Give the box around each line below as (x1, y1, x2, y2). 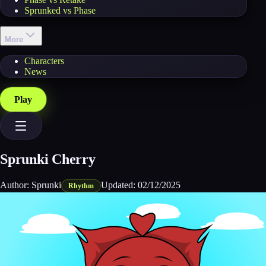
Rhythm (68, 182, 94, 189)
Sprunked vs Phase (24, 5, 96, 15)
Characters (24, 56, 64, 66)
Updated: (101, 179, 138, 190)
